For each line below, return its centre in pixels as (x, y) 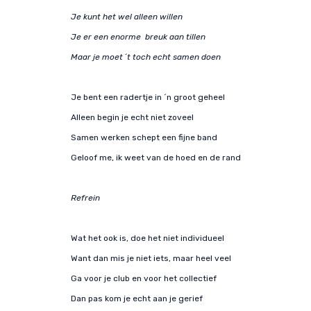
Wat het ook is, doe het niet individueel (148, 238)
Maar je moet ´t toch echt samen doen (146, 57)
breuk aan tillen (175, 37)
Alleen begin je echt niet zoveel (132, 117)
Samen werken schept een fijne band (144, 137)
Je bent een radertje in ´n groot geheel (148, 97)
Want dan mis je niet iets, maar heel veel (151, 258)
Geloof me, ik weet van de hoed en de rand (156, 158)
